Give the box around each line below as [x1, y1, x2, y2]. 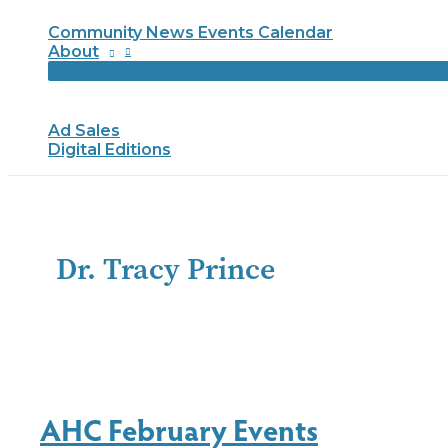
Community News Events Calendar [48, 23, 333, 42]
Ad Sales [48, 121, 120, 140]
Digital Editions [48, 140, 171, 159]
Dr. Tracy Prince [56, 248, 275, 289]
